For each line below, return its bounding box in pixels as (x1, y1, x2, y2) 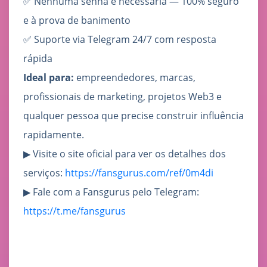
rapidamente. (23, 128, 84, 142)
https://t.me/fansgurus (23, 204, 126, 218)
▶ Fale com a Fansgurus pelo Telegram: (23, 185, 199, 199)
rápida (23, 52, 52, 66)
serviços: (23, 166, 65, 180)
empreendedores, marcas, (74, 71, 195, 85)
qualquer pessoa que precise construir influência (23, 109, 244, 123)
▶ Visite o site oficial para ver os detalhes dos (23, 147, 226, 161)
